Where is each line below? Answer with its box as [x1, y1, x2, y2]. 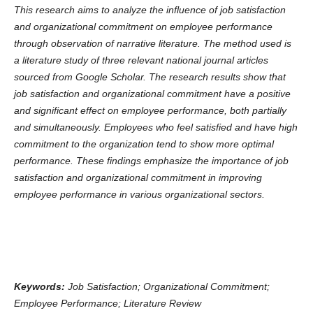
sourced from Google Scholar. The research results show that [13, 71, 286, 82]
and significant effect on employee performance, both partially [13, 104, 286, 116]
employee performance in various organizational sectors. [13, 188, 265, 200]
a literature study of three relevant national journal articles [13, 54, 268, 66]
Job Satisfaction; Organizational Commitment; [64, 280, 270, 292]
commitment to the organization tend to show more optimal [13, 138, 274, 150]
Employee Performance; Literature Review [13, 297, 201, 309]
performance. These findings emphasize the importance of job [13, 154, 289, 166]
